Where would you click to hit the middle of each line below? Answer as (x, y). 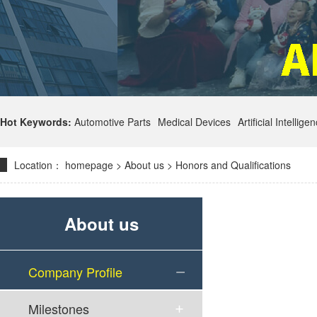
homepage (89, 165)
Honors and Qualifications (233, 165)
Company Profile (75, 272)
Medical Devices (194, 122)
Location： (38, 165)
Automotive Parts (113, 122)
